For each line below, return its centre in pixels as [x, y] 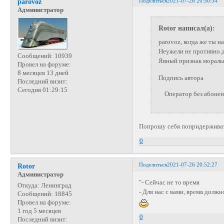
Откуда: [28, 185]
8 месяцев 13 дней [43, 73]
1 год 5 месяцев [39, 211]
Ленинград [55, 185]
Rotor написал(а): [186, 28]
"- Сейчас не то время [169, 182]
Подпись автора [181, 78]
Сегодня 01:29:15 [42, 90]
